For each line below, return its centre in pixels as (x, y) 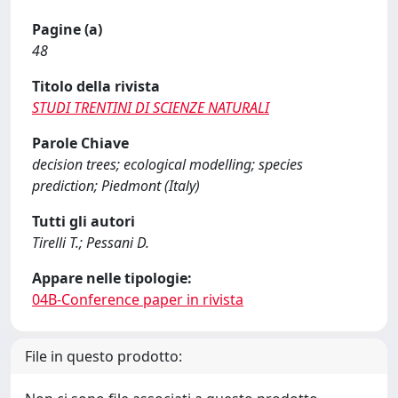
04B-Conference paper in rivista (138, 299)
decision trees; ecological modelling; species (167, 164)
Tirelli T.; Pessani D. (91, 243)
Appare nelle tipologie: (112, 278)
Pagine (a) (67, 29)
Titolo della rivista (96, 86)
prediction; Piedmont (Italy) (116, 186)
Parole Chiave (80, 143)
